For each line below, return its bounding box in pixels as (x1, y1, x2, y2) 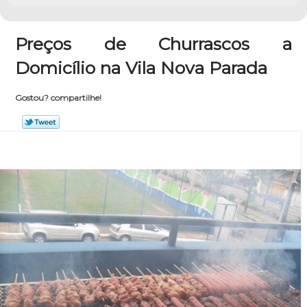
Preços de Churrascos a (15, 34, 292, 54)
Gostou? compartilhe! (14, 93, 101, 103)
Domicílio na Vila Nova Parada (15, 58, 268, 78)
